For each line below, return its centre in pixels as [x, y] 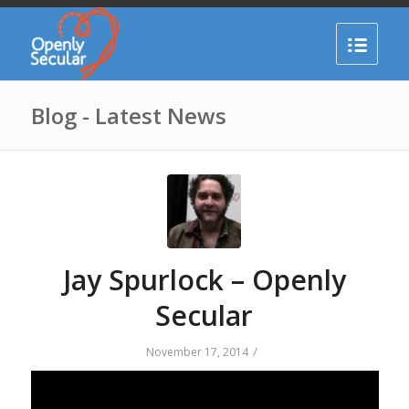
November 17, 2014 [198, 352]
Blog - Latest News [128, 115]
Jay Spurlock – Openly [204, 280]
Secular [204, 315]
